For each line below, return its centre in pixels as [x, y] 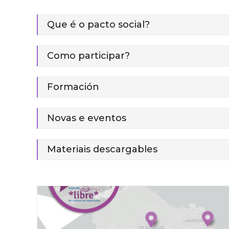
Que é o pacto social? [98, 25]
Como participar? [88, 56]
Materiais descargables [102, 149]
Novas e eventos [87, 118]
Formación [73, 87]
